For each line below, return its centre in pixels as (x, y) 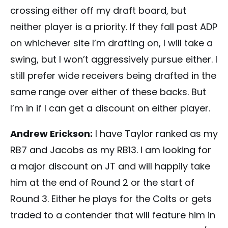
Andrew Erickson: (51, 133)
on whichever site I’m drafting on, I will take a (111, 43)
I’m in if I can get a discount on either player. (110, 108)
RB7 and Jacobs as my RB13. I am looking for (111, 150)
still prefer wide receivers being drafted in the (113, 75)
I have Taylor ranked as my (155, 133)
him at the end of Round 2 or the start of (102, 182)
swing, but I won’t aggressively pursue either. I (114, 59)
